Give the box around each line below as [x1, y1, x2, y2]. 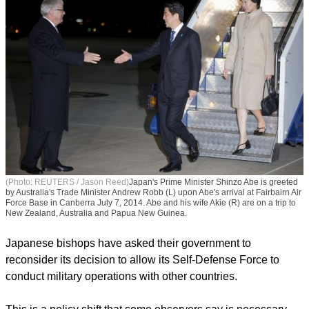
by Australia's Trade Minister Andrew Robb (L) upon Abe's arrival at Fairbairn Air [6, 214, 301, 224]
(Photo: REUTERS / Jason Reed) [6, 203, 129, 214]
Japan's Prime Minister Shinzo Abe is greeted [129, 203, 298, 214]
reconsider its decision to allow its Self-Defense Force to [6, 280, 279, 292]
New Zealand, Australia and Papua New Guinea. [6, 235, 187, 245]
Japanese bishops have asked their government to [6, 263, 251, 276]
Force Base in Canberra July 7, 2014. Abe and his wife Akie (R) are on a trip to [6, 224, 296, 235]
